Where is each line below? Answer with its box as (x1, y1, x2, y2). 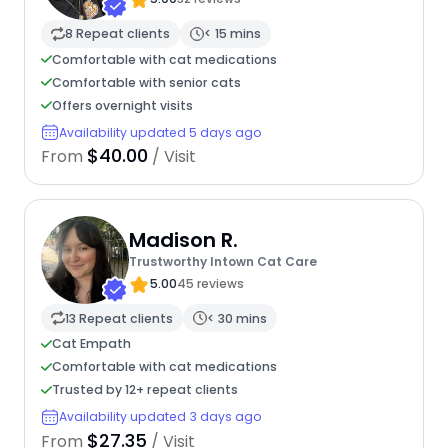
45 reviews (176, 274, 244, 292)
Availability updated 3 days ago (58, 408, 262, 426)
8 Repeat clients (64, 25, 170, 43)
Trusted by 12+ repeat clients (51, 381, 238, 399)
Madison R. (128, 225, 238, 254)
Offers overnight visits (51, 96, 193, 114)
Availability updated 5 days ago (58, 123, 262, 141)
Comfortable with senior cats (51, 73, 241, 91)
